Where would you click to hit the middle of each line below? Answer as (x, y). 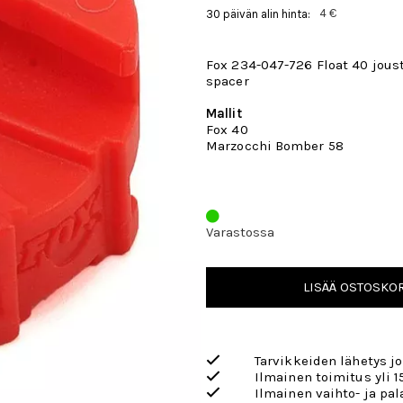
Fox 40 (229, 130)
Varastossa (240, 232)
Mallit (224, 113)
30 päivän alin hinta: (258, 14)
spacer (228, 81)
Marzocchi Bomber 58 (275, 146)
